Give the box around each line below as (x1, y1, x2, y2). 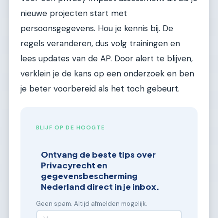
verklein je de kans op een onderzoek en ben (20, 68, 194, 79)
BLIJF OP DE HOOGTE (36, 124, 105, 132)
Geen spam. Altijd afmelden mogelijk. (36, 200, 147, 208)
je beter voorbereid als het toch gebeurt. (20, 83, 180, 94)
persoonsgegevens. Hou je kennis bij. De (20, 23, 173, 34)
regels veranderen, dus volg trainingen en (20, 38, 180, 49)
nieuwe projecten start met (20, 8, 127, 19)
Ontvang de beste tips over (41, 149, 156, 160)
